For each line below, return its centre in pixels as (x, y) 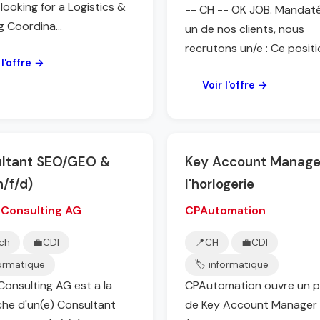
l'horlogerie (220, 184)
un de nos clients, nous (245, 29)
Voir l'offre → (235, 85)
